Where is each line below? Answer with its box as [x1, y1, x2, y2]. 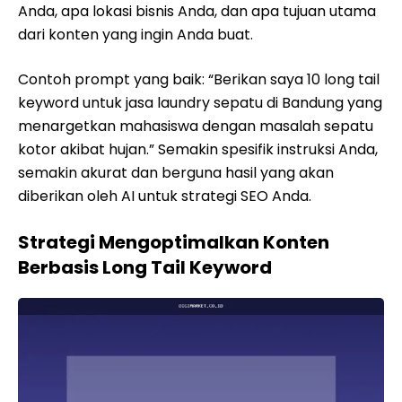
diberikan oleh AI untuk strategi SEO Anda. [18, 186, 311, 206]
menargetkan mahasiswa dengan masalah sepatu [18, 116, 373, 136]
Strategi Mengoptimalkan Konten [18, 230, 329, 255]
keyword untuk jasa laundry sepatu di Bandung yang [18, 92, 382, 113]
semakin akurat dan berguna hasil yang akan [18, 162, 334, 183]
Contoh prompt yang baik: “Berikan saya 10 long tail [18, 69, 380, 90]
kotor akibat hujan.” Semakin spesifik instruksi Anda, [18, 139, 378, 160]
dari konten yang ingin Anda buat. [18, 24, 253, 45]
